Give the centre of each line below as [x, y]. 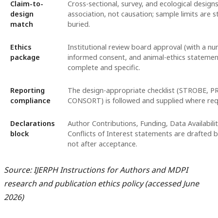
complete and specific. [104, 67]
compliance [30, 100]
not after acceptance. [102, 144]
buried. [79, 24]
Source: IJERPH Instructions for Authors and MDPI [96, 170]
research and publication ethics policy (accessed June [101, 183]
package [25, 57]
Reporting [27, 90]
